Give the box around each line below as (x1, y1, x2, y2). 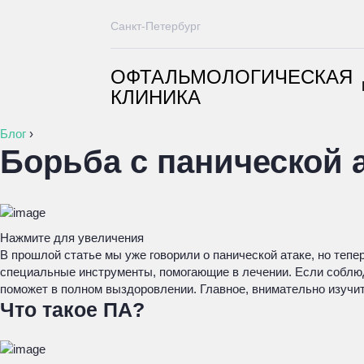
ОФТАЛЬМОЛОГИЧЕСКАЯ (110, 66, 353, 88)
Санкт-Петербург (110, 19, 201, 32)
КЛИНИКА (110, 86, 201, 108)
